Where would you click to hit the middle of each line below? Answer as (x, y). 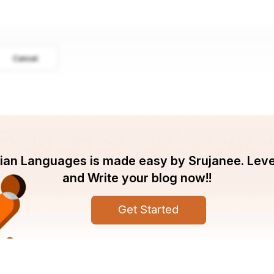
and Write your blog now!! (137, 177)
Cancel (25, 59)
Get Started (149, 210)
